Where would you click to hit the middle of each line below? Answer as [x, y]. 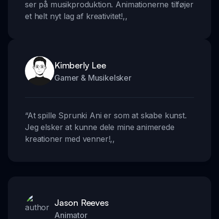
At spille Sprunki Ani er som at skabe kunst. [107, 116]
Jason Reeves [82, 203]
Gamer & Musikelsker [93, 78]
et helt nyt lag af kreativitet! [74, 16]
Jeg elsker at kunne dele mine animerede [100, 127]
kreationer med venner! [68, 139]
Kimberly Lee [80, 65]
